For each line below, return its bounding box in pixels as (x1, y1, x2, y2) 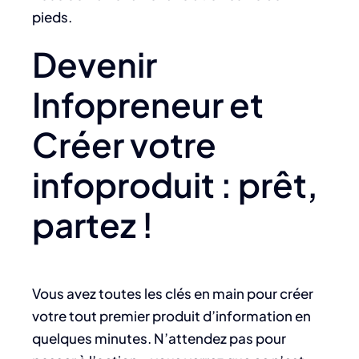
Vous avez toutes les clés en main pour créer (32, 284, 313, 302)
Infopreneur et (32, 83, 264, 126)
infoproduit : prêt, (32, 163, 318, 206)
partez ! (32, 203, 153, 246)
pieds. (32, 8, 72, 26)
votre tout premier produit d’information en (32, 306, 311, 325)
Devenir (32, 42, 157, 86)
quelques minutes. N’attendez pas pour (32, 329, 286, 347)
